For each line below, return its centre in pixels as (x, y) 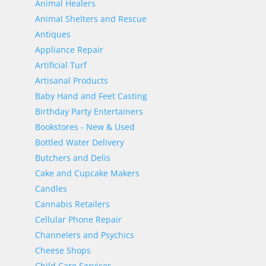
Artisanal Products (71, 80)
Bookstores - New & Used (85, 127)
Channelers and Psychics (84, 235)
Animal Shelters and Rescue (91, 19)
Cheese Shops (63, 250)
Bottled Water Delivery (79, 142)
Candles (51, 189)
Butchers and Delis (72, 158)
